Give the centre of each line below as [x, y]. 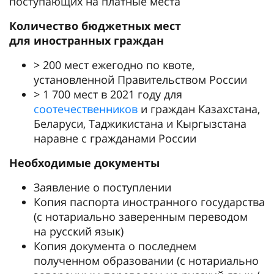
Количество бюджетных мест [95, 26]
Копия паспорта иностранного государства [149, 202]
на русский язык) [79, 231]
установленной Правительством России [140, 80]
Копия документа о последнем [115, 246]
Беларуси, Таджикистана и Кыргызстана [140, 124]
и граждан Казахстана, [199, 109]
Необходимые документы [84, 163]
